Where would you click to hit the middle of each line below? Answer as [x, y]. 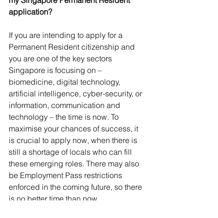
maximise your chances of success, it [74, 129]
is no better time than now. [54, 199]
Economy [70, 209]
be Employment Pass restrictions [66, 175]
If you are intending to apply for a [67, 35]
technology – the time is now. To [65, 117]
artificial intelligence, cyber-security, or [76, 94]
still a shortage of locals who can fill [71, 152]
